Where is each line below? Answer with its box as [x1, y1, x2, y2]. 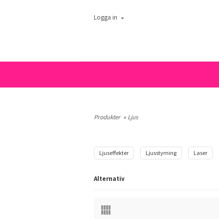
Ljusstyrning [146, 149, 176, 156]
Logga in [94, 13, 117, 22]
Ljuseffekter [99, 149, 129, 156]
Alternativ [94, 175, 125, 183]
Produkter [94, 113, 120, 121]
